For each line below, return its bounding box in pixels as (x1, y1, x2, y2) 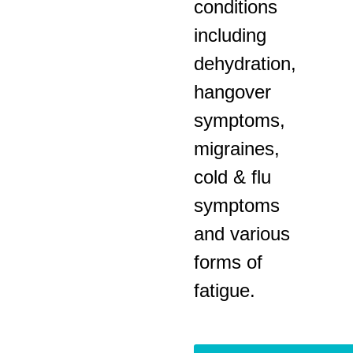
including (193, 24, 266, 46)
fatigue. (193, 279, 255, 301)
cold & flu (193, 165, 271, 188)
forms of (193, 251, 262, 273)
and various (193, 222, 290, 244)
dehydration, (193, 52, 296, 74)
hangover (193, 80, 271, 102)
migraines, (193, 137, 280, 159)
